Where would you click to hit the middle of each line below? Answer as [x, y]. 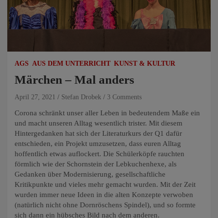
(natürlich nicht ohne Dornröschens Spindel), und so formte [105, 205]
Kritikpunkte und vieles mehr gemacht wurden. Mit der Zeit [105, 184]
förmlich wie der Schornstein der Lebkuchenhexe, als [96, 164]
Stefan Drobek [81, 97]
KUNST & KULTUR [145, 63]
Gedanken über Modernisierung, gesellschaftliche [90, 174]
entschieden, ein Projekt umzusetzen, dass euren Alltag [98, 143]
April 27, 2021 [35, 97]
